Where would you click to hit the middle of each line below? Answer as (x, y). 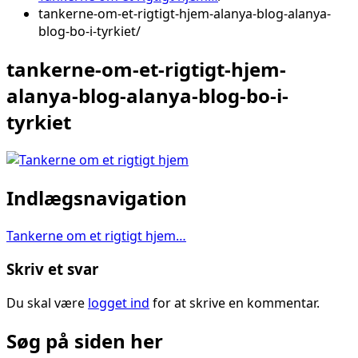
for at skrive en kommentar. (235, 303)
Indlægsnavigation (97, 197)
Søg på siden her (85, 340)
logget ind (119, 303)
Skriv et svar (52, 269)
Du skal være (47, 303)
